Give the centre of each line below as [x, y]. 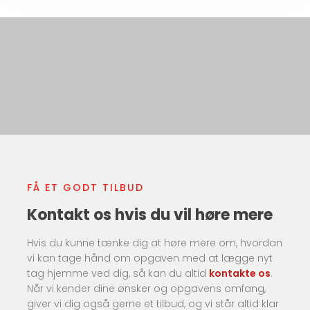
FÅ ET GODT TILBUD [86, 187]
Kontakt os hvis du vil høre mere [150, 215]
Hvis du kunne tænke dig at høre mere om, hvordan [155, 243]
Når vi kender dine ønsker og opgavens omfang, [147, 288]
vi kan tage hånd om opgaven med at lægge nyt [150, 258]
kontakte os [240, 273]
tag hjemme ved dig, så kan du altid [118, 273]
